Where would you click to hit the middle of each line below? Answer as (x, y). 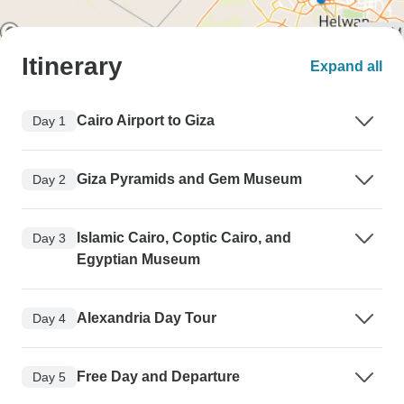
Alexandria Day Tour (147, 318)
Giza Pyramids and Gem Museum (189, 179)
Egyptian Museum (138, 260)
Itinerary (72, 67)
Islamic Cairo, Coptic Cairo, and (184, 238)
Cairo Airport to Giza (146, 121)
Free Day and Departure (158, 377)
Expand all (346, 67)
